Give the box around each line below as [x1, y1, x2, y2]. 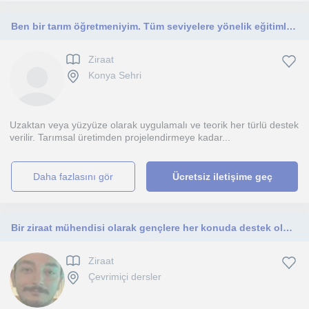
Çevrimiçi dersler [88, 271, 161, 283]
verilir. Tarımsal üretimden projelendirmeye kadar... [10, 132, 230, 143]
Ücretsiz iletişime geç [172, 171, 272, 182]
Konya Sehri [88, 70, 141, 81]
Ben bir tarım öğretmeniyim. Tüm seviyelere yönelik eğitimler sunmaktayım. [286, 21, 296, 32]
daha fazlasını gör [40, 171, 114, 182]
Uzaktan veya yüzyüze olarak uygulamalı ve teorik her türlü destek [10, 119, 299, 130]
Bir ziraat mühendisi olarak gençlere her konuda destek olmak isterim [283, 222, 292, 233]
